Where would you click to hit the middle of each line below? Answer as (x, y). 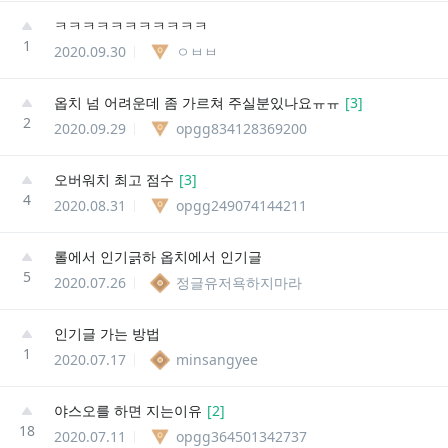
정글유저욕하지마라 (239, 282)
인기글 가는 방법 (107, 333)
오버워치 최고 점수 (114, 179)
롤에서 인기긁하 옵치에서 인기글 (158, 256)
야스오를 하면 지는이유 (128, 410)
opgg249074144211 (241, 205)
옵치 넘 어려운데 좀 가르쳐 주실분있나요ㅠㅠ (197, 102)
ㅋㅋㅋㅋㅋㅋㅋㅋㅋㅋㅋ (131, 25)
